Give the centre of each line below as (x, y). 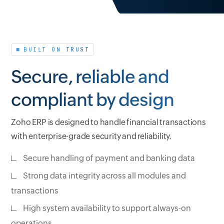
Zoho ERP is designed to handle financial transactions (108, 122)
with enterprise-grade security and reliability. (91, 136)
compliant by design (93, 100)
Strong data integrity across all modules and (105, 176)
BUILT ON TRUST (57, 50)
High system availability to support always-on (107, 208)
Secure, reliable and (90, 77)
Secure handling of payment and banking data (109, 158)
